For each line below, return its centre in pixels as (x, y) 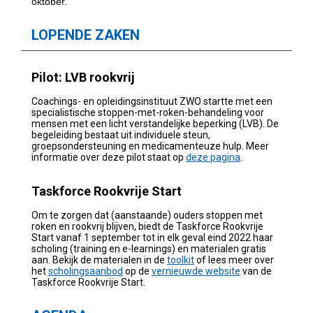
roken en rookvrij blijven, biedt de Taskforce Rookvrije (147, 226)
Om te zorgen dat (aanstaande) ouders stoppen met (147, 215)
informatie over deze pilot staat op (109, 157)
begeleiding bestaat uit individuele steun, (121, 134)
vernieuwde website (196, 271)
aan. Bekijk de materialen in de (99, 260)
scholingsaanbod (86, 271)
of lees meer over (234, 260)
